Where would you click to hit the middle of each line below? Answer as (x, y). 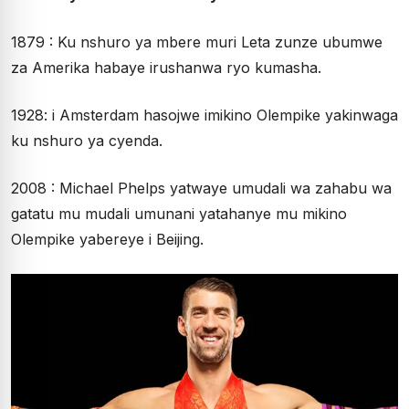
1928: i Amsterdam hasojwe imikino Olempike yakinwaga (204, 115)
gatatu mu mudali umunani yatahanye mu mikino (179, 214)
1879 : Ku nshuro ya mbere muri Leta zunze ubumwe (197, 42)
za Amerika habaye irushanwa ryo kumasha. (166, 68)
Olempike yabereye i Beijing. (107, 240)
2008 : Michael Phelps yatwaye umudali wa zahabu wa (201, 189)
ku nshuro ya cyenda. (87, 141)
